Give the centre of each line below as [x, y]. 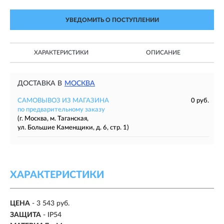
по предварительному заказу [61, 110]
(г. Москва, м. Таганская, [53, 119]
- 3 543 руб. [51, 204]
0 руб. [200, 101]
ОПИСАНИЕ [163, 52]
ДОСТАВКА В [40, 83]
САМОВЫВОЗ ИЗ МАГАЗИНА [63, 101]
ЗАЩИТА [25, 215]
